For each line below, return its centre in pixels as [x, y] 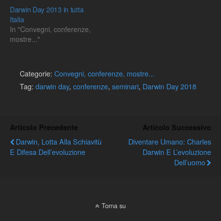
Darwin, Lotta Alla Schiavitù [59, 141]
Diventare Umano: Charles [170, 141]
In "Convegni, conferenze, [50, 29]
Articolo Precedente [44, 127]
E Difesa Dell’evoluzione [48, 151]
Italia [17, 19]
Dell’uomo [190, 162]
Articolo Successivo [177, 127]
